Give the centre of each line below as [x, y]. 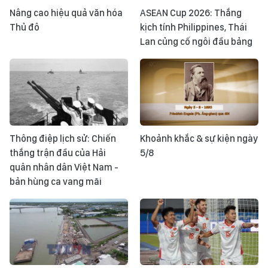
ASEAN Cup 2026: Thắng [191, 13]
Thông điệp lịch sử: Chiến [63, 138]
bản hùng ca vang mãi [56, 181]
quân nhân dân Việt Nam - [64, 167]
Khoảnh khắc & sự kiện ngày [199, 138]
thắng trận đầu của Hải [58, 153]
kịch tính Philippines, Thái [194, 28]
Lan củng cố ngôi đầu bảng [196, 42]
